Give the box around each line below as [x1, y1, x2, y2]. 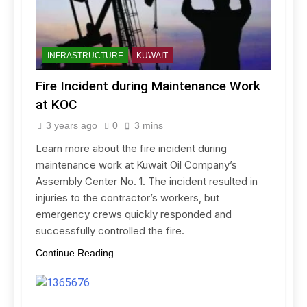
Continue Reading [36, 247, 114, 259]
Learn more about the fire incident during [36, 142, 227, 156]
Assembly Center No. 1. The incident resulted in [36, 175, 258, 188]
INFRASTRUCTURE [47, 51, 123, 61]
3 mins [134, 120, 163, 132]
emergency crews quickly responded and [36, 208, 232, 221]
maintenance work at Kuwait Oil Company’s [36, 158, 237, 172]
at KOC [36, 97, 77, 113]
